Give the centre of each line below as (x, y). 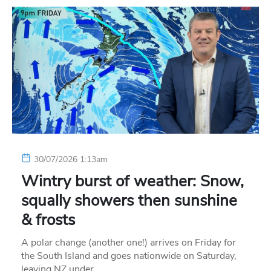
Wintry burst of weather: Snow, (132, 181)
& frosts (48, 220)
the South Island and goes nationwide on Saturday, (129, 256)
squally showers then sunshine (129, 200)
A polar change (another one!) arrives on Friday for (129, 242)
